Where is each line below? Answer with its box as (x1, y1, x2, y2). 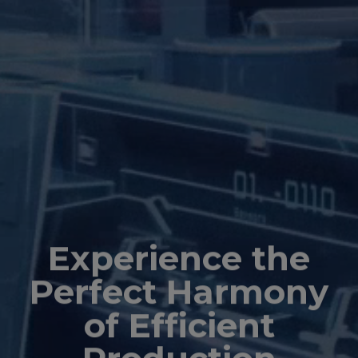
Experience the (48, 237, 310, 279)
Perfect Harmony (30, 270, 328, 312)
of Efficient (83, 304, 275, 346)
